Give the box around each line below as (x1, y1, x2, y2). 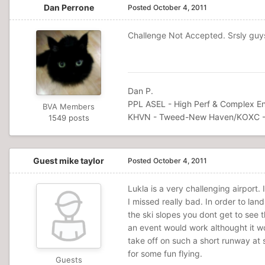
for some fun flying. (128, 248, 202, 258)
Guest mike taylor (33, 156, 104, 166)
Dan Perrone (43, 2, 94, 12)
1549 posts (48, 113, 89, 122)
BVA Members (43, 102, 95, 111)
